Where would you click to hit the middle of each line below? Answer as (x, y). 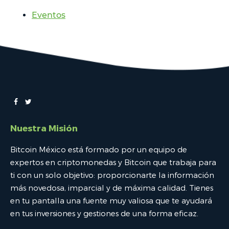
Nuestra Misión (44, 128)
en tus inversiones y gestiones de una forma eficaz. (104, 213)
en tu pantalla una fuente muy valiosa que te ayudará (111, 201)
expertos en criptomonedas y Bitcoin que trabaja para (113, 162)
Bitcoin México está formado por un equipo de (99, 150)
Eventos (49, 15)
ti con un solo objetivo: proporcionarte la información (112, 175)
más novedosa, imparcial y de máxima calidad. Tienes (112, 188)
